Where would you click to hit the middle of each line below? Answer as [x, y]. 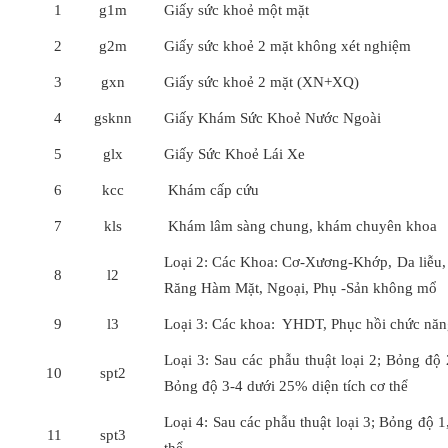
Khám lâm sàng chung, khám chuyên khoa [300, 226]
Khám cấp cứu [211, 190]
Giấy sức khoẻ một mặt [236, 10]
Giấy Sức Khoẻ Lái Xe [234, 154]
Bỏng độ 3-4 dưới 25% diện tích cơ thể [286, 386]
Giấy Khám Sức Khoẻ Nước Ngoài [272, 118]
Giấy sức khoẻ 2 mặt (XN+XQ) [261, 82]
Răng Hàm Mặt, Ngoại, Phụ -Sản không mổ [300, 288]
